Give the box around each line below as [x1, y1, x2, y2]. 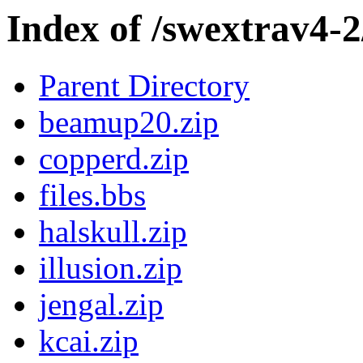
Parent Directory [39, 68, 250, 104]
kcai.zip [39, 323, 139, 359]
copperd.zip [39, 141, 189, 177]
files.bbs [39, 177, 146, 213]
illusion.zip [39, 250, 182, 286]
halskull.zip [39, 214, 187, 250]
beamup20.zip [39, 105, 219, 140]
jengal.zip [39, 287, 164, 322]
